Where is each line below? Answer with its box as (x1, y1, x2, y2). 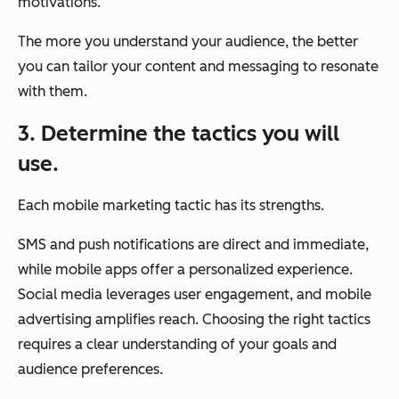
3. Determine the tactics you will (18, 119, 339, 146)
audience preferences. (18, 360, 163, 378)
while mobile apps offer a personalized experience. (18, 260, 353, 278)
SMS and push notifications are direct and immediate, (18, 235, 369, 253)
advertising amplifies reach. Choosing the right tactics (18, 310, 370, 328)
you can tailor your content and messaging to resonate (18, 57, 379, 75)
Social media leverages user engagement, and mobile (18, 285, 371, 303)
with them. (18, 82, 87, 100)
